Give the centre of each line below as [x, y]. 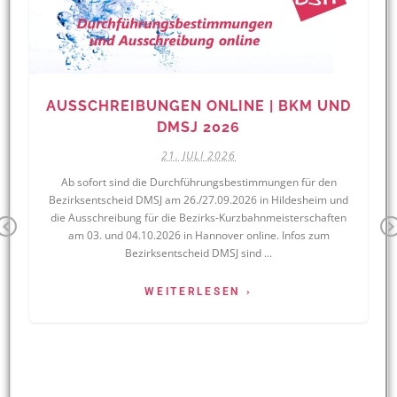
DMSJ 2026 [198, 127]
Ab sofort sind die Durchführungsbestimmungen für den [198, 182]
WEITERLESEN [192, 291]
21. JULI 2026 [198, 155]
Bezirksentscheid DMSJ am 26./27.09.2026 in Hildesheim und [198, 199]
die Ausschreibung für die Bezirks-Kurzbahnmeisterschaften [198, 217]
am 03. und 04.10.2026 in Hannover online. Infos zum [198, 235]
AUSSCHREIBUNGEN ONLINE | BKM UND [198, 105]
